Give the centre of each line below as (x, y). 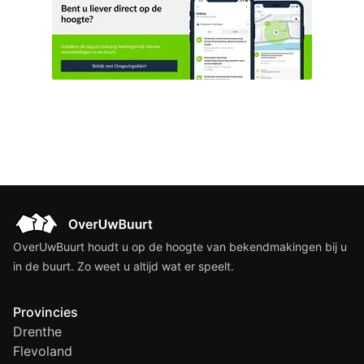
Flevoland (43, 351)
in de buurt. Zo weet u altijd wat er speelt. (123, 266)
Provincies (45, 312)
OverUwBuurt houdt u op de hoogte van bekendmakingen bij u (180, 247)
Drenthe (37, 331)
